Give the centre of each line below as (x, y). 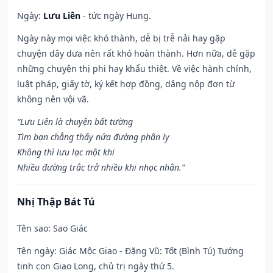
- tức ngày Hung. (116, 16)
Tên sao (33, 229)
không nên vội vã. (53, 99)
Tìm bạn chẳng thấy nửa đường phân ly (93, 137)
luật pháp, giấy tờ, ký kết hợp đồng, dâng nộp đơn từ (126, 84)
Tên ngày (36, 251)
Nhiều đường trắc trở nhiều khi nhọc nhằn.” (101, 168)
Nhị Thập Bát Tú (56, 202)
